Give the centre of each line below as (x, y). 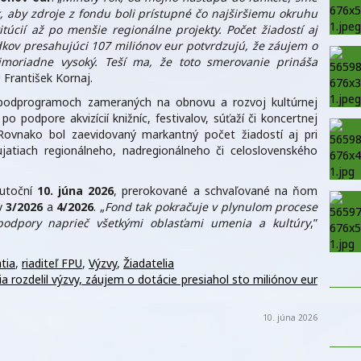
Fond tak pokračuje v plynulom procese (211, 207)
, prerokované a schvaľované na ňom (216, 191)
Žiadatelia (149, 263)
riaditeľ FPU (52, 263)
